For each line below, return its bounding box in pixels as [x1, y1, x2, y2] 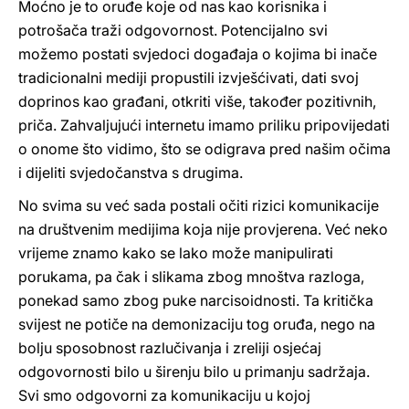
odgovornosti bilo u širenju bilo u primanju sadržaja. [18, 362, 370, 381]
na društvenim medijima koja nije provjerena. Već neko [18, 220, 388, 238]
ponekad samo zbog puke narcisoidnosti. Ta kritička [18, 291, 373, 309]
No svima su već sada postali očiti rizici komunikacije [18, 196, 379, 215]
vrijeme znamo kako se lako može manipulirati [18, 244, 333, 262]
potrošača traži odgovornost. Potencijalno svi [18, 21, 328, 39]
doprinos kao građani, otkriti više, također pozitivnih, [18, 92, 376, 110]
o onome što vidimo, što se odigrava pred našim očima [18, 140, 391, 158]
